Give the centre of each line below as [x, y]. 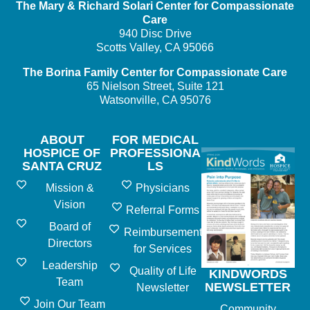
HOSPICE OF [62, 153]
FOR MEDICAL [155, 140]
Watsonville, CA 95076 [155, 100]
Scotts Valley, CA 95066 [155, 47]
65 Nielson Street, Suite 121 [155, 86]
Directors [70, 244]
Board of [70, 227]
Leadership [70, 266]
